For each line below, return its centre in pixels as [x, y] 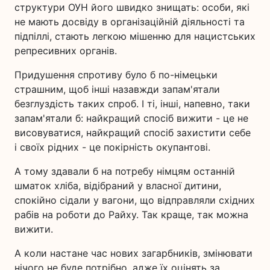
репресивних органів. [66, 51]
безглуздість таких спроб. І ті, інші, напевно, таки [132, 104]
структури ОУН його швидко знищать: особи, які [132, 7]
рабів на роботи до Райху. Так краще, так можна [131, 215]
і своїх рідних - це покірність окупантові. [112, 147]
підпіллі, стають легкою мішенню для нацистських [135, 36]
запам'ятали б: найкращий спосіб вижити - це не [131, 118]
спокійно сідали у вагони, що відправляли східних [135, 200]
